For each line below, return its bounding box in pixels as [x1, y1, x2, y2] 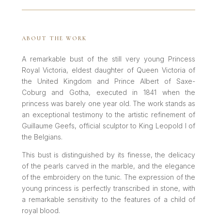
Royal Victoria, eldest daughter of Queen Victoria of [21, 65, 196, 74]
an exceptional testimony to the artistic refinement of [21, 110, 196, 119]
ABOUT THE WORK [21, 34, 87, 42]
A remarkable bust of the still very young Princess [21, 54, 196, 63]
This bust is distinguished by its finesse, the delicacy [21, 150, 196, 159]
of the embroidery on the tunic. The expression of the [21, 172, 196, 181]
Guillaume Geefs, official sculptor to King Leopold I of [21, 121, 196, 130]
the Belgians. [21, 132, 62, 141]
